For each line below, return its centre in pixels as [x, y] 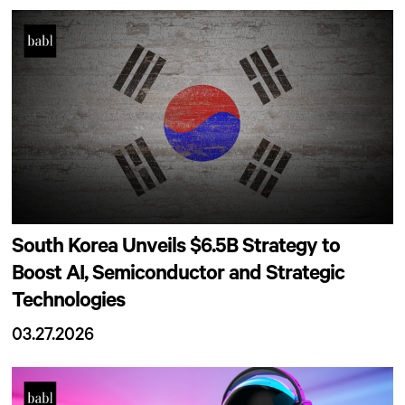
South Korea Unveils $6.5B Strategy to [176, 249]
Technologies [69, 303]
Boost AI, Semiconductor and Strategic [179, 276]
